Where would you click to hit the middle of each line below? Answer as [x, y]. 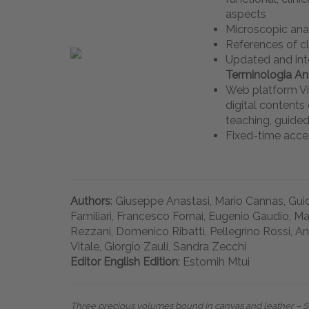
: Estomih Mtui [214, 262]
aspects [246, 14]
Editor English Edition [124, 262]
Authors [90, 201]
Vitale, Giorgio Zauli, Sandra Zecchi [158, 247]
